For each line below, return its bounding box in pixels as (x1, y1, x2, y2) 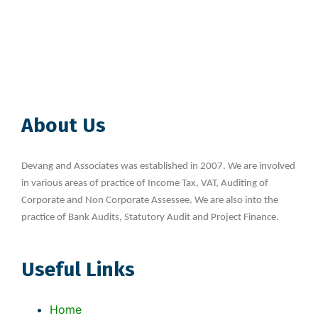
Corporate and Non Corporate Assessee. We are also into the (21, 195, 278, 207)
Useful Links (21, 258, 135, 282)
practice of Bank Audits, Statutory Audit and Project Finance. (21, 212, 281, 224)
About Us (21, 114, 106, 138)
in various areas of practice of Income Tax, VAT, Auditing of (21, 178, 268, 190)
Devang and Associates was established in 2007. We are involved (21, 161, 295, 172)
